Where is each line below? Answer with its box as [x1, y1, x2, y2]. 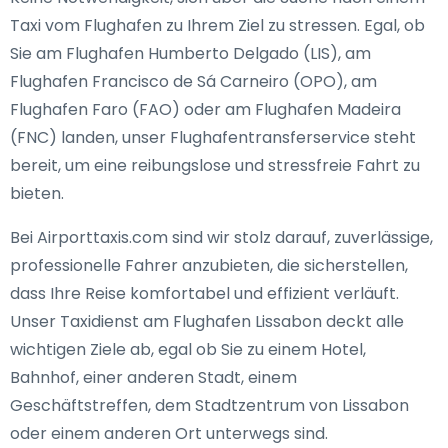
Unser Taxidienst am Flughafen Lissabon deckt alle [10, 310, 404, 333]
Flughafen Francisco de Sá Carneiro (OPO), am [10, 70, 377, 93]
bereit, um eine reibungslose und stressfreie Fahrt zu [10, 154, 420, 177]
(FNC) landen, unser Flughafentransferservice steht [10, 126, 416, 149]
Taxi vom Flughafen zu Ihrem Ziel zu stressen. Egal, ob [10, 14, 425, 37]
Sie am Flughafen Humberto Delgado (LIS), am [10, 42, 371, 65]
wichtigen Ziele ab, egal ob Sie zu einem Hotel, [10, 338, 366, 361]
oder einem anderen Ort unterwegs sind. [10, 422, 328, 445]
